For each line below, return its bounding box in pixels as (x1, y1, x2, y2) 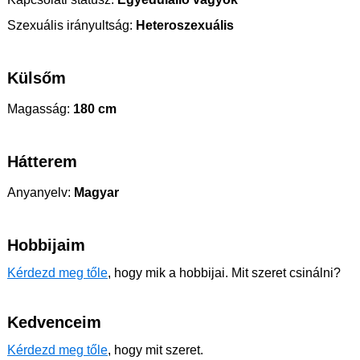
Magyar (71, 186, 119, 200)
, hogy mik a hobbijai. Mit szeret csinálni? (108, 266, 341, 280)
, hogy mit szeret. (108, 343, 203, 358)
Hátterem (7, 153, 77, 171)
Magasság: (7, 102, 70, 117)
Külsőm (7, 69, 66, 88)
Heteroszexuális (133, 18, 234, 33)
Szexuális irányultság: (7, 18, 133, 33)
